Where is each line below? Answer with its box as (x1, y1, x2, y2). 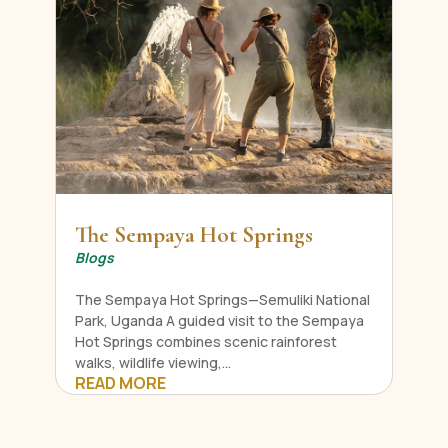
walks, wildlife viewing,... (74, 353, 231, 373)
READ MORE (74, 372, 166, 395)
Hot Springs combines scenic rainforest (74, 332, 337, 352)
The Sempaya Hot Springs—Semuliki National (74, 290, 370, 310)
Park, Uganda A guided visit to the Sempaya (74, 311, 364, 331)
